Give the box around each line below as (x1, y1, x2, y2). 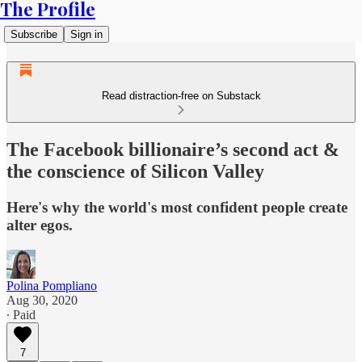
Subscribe (11, 28, 57, 40)
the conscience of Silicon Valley (6, 160, 264, 182)
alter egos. (6, 216, 73, 234)
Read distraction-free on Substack (101, 90, 261, 102)
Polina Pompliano (6, 278, 97, 293)
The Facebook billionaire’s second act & (6, 138, 339, 160)
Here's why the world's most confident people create (6, 198, 347, 216)
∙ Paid (6, 307, 36, 322)
